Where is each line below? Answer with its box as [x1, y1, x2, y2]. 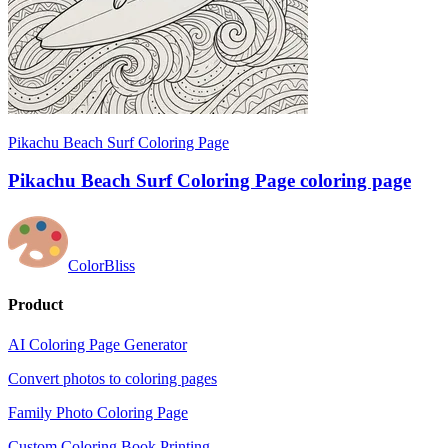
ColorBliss [68, 257, 135, 275]
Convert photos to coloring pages [8, 369, 217, 387]
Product [8, 296, 63, 314]
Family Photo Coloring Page [8, 403, 188, 421]
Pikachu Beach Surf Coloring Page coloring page [8, 170, 411, 192]
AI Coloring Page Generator [8, 335, 187, 353]
